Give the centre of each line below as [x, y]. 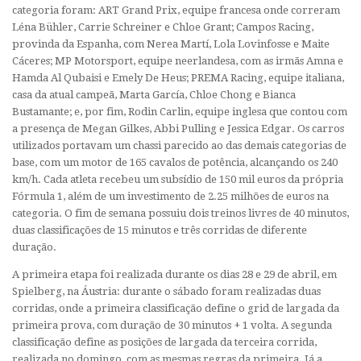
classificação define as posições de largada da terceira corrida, [164, 342]
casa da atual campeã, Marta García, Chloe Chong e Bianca [154, 94]
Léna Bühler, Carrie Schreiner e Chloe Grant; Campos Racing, [163, 27]
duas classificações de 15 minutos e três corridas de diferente [160, 230]
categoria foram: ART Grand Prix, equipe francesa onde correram [176, 10]
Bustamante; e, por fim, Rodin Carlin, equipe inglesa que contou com [180, 111]
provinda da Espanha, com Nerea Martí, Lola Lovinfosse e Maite [171, 44]
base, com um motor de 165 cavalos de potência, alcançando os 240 [175, 162]
